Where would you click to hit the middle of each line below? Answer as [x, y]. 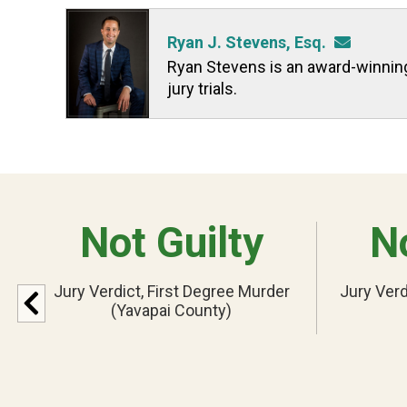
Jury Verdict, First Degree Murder [171, 292]
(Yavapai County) [172, 311]
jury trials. [202, 88]
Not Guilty [171, 243]
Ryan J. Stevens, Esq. [246, 42]
